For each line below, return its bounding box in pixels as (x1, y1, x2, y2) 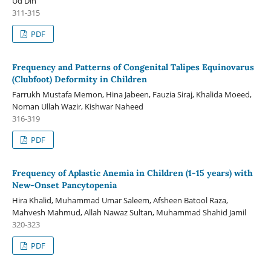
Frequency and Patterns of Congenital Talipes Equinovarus (11, 61, 254, 73)
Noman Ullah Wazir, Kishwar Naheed (11, 100, 143, 112)
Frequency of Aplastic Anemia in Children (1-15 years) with (11, 167, 253, 178)
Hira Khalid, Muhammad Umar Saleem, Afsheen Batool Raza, (11, 194, 228, 206)
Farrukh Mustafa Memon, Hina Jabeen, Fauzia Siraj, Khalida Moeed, (11, 88, 252, 100)
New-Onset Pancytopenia (11, 179, 117, 191)
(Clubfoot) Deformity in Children (11, 73, 147, 85)
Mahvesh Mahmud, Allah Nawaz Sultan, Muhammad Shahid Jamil (11, 206, 246, 218)
